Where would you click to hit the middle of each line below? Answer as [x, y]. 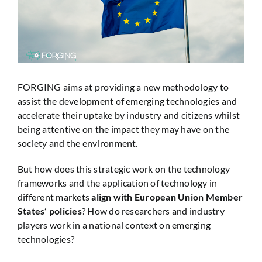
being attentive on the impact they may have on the [123, 129]
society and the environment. [77, 143]
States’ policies [49, 211]
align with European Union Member [167, 197]
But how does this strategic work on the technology [123, 169]
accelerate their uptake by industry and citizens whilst [129, 115]
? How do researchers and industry [153, 211]
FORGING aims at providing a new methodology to [123, 87]
